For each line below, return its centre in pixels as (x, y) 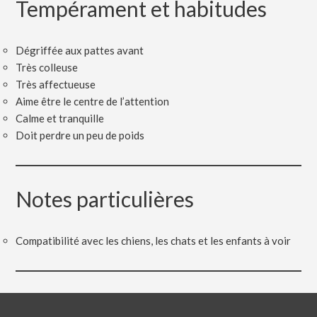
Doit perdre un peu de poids (80, 136)
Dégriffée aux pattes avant (80, 51)
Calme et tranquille (60, 119)
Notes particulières (105, 199)
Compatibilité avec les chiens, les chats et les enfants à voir (154, 241)
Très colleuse (47, 68)
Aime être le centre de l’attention (93, 102)
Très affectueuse (56, 85)
